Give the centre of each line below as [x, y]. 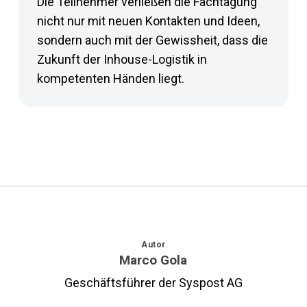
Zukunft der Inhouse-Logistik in [122, 60]
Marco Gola [153, 260]
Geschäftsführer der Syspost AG [153, 283]
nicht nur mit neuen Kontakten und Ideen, [148, 21]
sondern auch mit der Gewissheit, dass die [152, 40]
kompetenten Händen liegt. [110, 79]
